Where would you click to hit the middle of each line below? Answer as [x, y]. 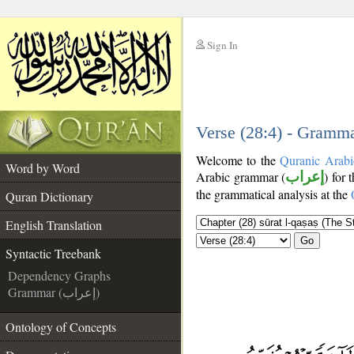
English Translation [54, 225]
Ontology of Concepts [61, 327]
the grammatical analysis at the [273, 194]
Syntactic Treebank [53, 253]
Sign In [222, 45]
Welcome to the [238, 160]
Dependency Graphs [59, 275]
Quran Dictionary [49, 196]
